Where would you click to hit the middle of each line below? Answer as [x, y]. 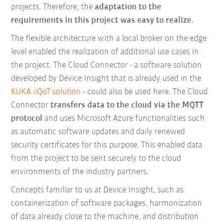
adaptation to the [128, 7]
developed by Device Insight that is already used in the [106, 79]
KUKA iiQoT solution [46, 92]
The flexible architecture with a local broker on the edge [109, 39]
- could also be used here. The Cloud [145, 92]
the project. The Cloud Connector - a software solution [107, 66]
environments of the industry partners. [80, 172]
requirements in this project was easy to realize [101, 21]
